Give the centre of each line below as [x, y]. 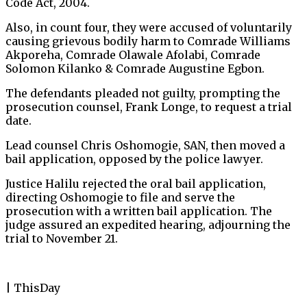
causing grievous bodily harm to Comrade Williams [148, 41]
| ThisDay [33, 288]
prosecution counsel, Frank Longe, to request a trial [149, 107]
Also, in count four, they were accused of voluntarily [149, 28]
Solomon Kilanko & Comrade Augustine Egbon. [135, 69]
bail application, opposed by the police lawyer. [134, 159]
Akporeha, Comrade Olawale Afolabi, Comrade [133, 55]
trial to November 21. [62, 239]
